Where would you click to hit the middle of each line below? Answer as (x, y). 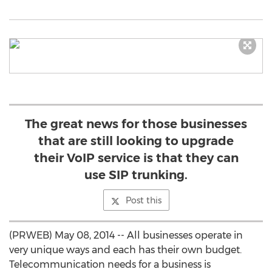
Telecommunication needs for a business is (110, 264)
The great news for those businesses (136, 124)
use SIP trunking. (136, 175)
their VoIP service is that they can (136, 158)
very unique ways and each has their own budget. (125, 250)
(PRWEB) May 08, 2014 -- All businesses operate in (126, 235)
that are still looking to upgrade (136, 141)
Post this (143, 200)
